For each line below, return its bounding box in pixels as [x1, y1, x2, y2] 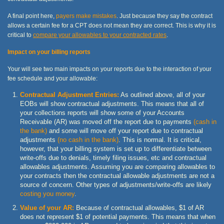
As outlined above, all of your [119, 90, 205, 98]
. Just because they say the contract [116, 12, 212, 19]
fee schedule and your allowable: [7, 74, 97, 81]
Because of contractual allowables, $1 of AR [74, 203, 204, 211]
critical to [7, 31, 33, 38]
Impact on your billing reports [7, 48, 90, 55]
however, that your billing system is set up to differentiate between [20, 144, 211, 152]
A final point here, [7, 12, 56, 19]
